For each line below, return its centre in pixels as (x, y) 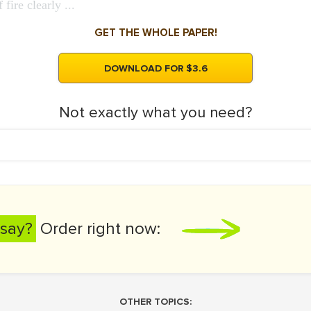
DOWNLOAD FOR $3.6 (155, 68)
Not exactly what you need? (155, 113)
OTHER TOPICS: (155, 302)
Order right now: (98, 229)
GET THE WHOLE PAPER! (155, 33)
